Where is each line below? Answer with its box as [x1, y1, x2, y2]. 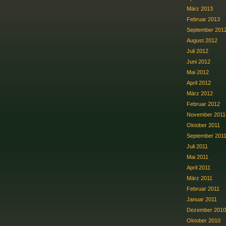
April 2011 [187, 164, 210, 171]
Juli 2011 [187, 143, 208, 149]
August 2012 [187, 37, 217, 43]
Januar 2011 [187, 196, 217, 202]
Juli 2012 [187, 47, 208, 54]
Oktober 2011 [187, 122, 220, 128]
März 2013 [187, 5, 213, 12]
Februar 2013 [187, 16, 220, 22]
